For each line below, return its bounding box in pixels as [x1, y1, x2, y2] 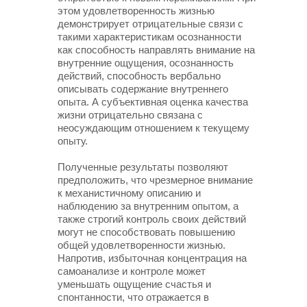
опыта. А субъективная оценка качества [58, 96, 248, 108]
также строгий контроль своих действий [58, 213, 246, 225]
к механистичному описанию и [58, 187, 201, 199]
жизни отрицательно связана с [58, 109, 203, 121]
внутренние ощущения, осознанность [58, 57, 234, 69]
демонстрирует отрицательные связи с [58, 18, 243, 29]
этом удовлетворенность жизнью [58, 5, 214, 16]
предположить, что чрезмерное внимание [58, 174, 253, 186]
